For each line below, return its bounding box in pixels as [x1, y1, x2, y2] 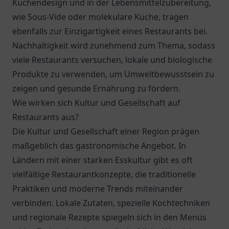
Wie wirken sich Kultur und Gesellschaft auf [12, 97, 180, 108]
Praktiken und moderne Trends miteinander [12, 183, 183, 194]
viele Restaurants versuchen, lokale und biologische [12, 54, 212, 65]
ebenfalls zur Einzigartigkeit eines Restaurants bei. [12, 26, 208, 37]
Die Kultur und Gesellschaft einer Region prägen [12, 126, 199, 137]
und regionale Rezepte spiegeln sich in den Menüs [12, 212, 207, 223]
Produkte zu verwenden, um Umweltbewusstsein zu [12, 68, 214, 80]
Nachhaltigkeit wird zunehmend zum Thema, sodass [12, 40, 215, 51]
